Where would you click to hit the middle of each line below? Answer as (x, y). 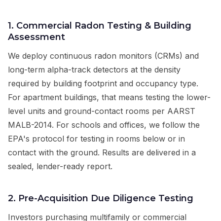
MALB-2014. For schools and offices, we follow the (104, 125)
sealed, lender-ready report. (60, 166)
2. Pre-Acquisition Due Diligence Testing (101, 199)
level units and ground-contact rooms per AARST (102, 111)
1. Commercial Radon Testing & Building (100, 26)
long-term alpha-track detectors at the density (94, 70)
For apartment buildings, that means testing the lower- (109, 97)
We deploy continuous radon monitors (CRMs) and (103, 56)
